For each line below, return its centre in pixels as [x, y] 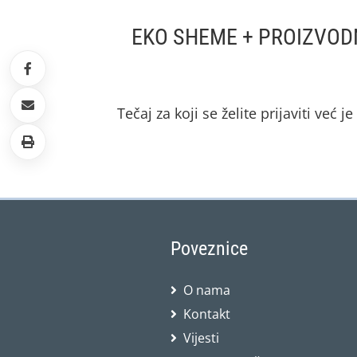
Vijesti [201, 338]
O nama [206, 290]
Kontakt [206, 314]
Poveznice [209, 249]
